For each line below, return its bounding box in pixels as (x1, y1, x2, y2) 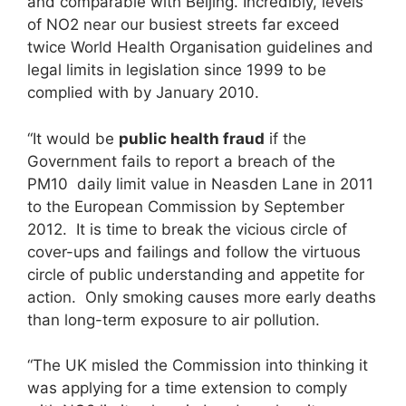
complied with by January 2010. (27, 83, 259, 102)
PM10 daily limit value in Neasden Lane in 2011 (27, 174, 373, 193)
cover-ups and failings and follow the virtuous (27, 242, 361, 261)
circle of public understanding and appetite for (27, 265, 364, 284)
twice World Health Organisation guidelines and (27, 38, 373, 57)
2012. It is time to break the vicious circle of (27, 219, 347, 238)
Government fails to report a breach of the (27, 151, 335, 170)
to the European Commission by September (27, 197, 344, 216)
